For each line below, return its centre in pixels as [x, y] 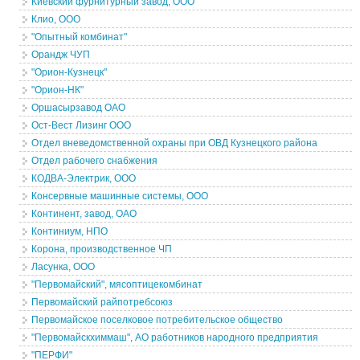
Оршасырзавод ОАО [79, 108]
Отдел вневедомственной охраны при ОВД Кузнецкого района [175, 143]
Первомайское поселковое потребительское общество [157, 320]
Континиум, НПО [70, 231]
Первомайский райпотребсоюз [102, 302]
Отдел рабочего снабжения [95, 161]
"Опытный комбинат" [80, 37]
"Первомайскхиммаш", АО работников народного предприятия [175, 337]
